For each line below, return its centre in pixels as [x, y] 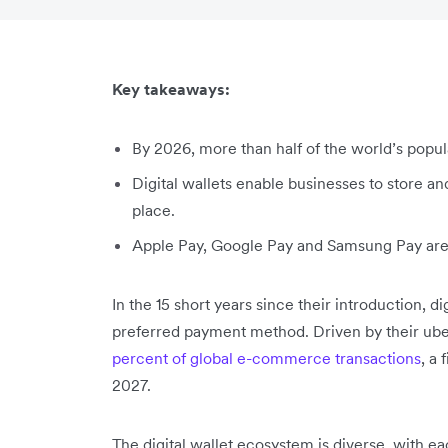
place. [153, 210]
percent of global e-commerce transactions [266, 358]
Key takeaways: [171, 89]
